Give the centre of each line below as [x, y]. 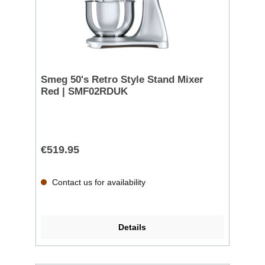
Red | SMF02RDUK [84, 91]
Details [132, 227]
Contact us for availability [98, 182]
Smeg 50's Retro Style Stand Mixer [122, 79]
